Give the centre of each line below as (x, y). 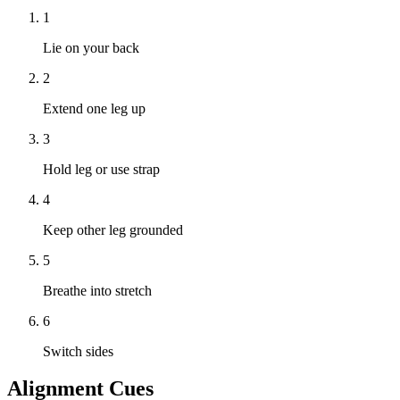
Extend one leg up (94, 108)
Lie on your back (91, 47)
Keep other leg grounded (113, 229)
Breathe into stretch (97, 290)
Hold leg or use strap (101, 169)
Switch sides (78, 351)
